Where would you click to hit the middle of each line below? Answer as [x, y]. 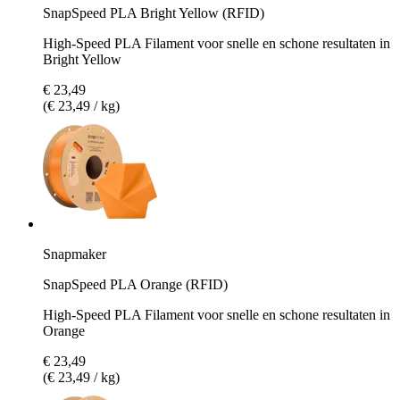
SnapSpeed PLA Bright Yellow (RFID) [154, 12]
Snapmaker [75, 254]
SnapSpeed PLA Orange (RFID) [135, 284]
